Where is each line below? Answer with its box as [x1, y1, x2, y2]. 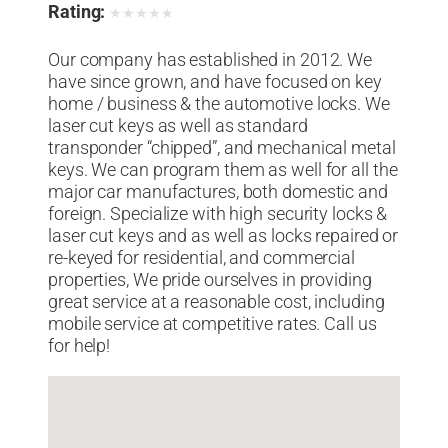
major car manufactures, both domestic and [48, 181, 388, 204]
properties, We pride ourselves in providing [48, 269, 372, 292]
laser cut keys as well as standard [48, 115, 308, 138]
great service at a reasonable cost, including [48, 291, 385, 314]
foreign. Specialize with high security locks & [48, 203, 388, 226]
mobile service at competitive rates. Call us [48, 313, 377, 336]
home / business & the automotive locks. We [48, 93, 390, 116]
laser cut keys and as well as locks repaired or [48, 225, 399, 248]
